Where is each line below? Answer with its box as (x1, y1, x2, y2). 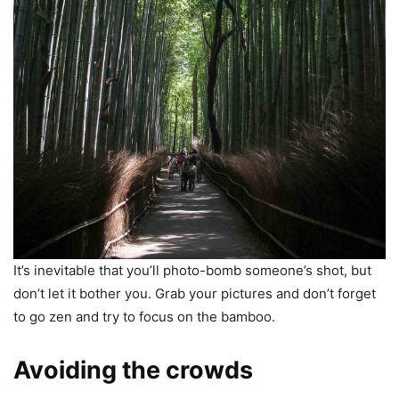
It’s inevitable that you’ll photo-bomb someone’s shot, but (13, 261, 371, 279)
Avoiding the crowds (13, 354, 258, 385)
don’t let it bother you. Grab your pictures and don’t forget (13, 284, 376, 302)
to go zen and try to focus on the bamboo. (13, 307, 279, 325)
